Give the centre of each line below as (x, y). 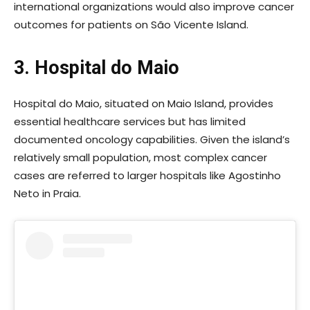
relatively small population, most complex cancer (140, 158)
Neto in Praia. (47, 194)
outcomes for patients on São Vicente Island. (131, 25)
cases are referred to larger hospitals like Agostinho (147, 176)
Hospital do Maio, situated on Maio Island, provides (144, 104)
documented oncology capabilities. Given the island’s (152, 140)
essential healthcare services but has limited (130, 122)
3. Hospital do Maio (97, 68)
